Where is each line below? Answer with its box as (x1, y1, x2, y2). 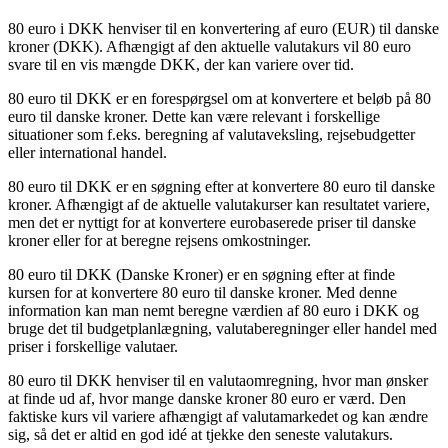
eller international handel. (8, 143, 167, 161)
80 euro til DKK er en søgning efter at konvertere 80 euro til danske (8, 177, 435, 195)
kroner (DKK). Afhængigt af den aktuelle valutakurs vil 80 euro (8, 37, 411, 55)
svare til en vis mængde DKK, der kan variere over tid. (8, 55, 354, 73)
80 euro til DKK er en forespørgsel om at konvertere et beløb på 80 (8, 89, 431, 107)
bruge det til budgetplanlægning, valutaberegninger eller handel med (8, 319, 437, 337)
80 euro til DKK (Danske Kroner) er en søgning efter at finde (8, 265, 395, 283)
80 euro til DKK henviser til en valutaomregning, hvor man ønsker (8, 371, 428, 389)
